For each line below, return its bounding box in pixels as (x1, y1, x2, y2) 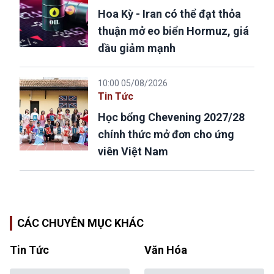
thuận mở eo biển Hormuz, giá (98, 24, 249, 37)
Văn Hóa (144, 243, 187, 256)
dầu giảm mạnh (98, 41, 176, 54)
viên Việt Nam (98, 144, 168, 158)
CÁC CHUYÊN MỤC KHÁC (17, 216, 144, 229)
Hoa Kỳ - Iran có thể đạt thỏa (98, 7, 241, 20)
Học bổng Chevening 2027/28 (98, 110, 245, 124)
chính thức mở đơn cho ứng (98, 127, 234, 141)
